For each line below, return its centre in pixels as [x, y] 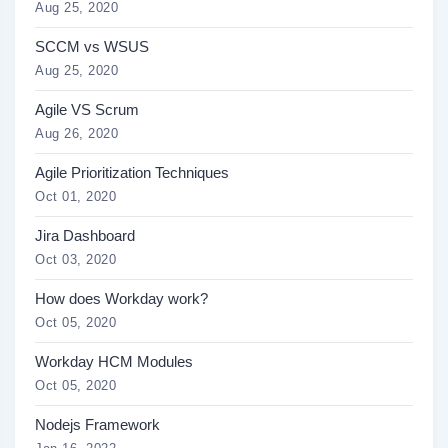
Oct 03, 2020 [75, 259]
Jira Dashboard [85, 235]
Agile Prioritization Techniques [132, 172]
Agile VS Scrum [87, 109]
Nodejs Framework [97, 424]
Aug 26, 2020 [76, 133]
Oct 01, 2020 [75, 196]
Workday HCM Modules [114, 361]
